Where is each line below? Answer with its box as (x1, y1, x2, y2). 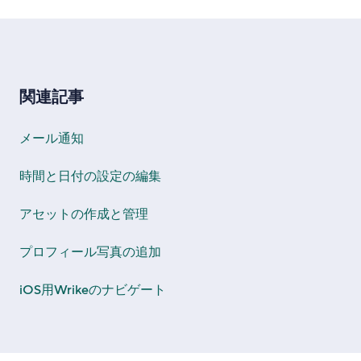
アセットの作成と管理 (19, 205, 148, 223)
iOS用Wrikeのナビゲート (19, 280, 166, 299)
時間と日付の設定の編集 (19, 167, 161, 185)
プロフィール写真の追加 (19, 243, 161, 261)
